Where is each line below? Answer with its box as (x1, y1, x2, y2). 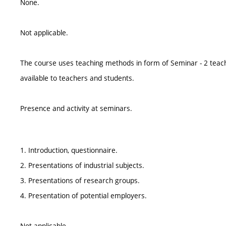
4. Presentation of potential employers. (20, 191, 147, 200)
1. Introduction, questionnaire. (20, 145, 118, 155)
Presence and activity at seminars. (20, 103, 132, 113)
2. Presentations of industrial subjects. (20, 160, 144, 170)
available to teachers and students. (20, 73, 134, 83)
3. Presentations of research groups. (20, 176, 140, 185)
